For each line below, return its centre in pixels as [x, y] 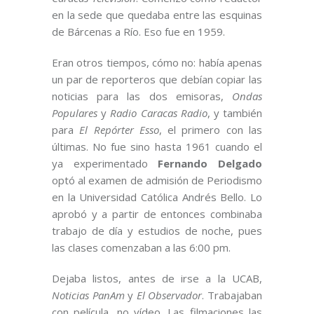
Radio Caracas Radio [159, 113]
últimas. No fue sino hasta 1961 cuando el [157, 147]
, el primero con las [211, 130]
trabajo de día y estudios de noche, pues [157, 231]
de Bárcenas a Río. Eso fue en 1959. [138, 32]
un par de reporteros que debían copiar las [157, 80]
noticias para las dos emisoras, [142, 96]
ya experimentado [105, 164]
